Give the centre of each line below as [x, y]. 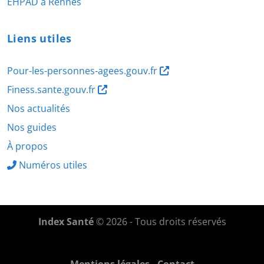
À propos [27, 146]
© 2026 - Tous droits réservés [160, 221]
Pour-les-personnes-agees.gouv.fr [83, 70]
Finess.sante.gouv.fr [52, 89]
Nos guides [32, 127]
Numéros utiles [53, 165]
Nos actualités [39, 108]
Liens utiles [39, 38]
